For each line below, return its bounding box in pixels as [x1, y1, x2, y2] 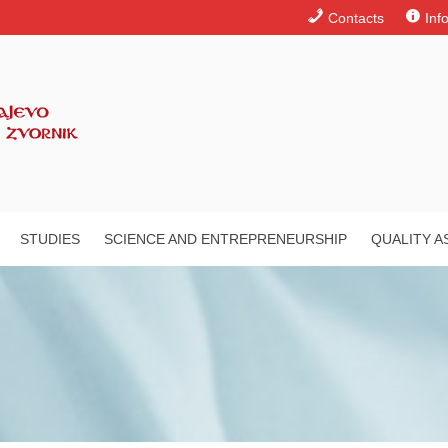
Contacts [328, 10, 385, 27]
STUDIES [20, 230, 80, 247]
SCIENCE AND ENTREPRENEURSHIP [104, 230, 347, 247]
